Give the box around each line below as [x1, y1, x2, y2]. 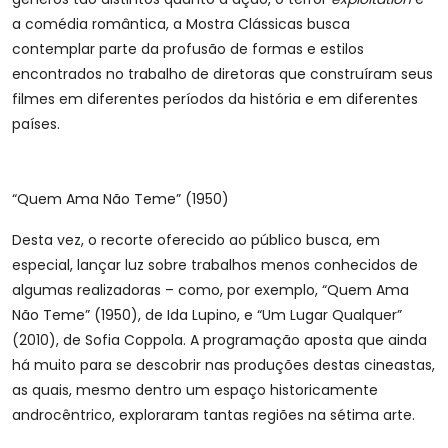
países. [12, 114, 60, 134]
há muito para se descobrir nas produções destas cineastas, [12, 355, 435, 375]
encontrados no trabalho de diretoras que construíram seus [12, 64, 433, 84]
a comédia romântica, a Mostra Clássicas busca [12, 14, 350, 34]
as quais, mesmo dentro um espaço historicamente [12, 380, 378, 400]
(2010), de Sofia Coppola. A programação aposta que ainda [12, 330, 427, 350]
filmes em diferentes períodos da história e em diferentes [12, 89, 418, 109]
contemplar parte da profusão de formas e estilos [12, 39, 364, 59]
